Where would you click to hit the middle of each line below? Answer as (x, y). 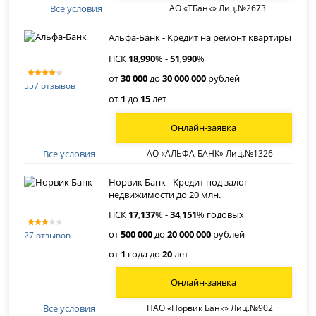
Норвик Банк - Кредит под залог (179, 182)
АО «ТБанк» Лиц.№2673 (217, 8)
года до (144, 254)
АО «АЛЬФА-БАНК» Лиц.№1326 (210, 154)
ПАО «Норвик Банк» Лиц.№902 (210, 308)
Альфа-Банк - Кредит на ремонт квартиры (200, 37)
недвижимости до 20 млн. (165, 194)
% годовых (221, 214)
